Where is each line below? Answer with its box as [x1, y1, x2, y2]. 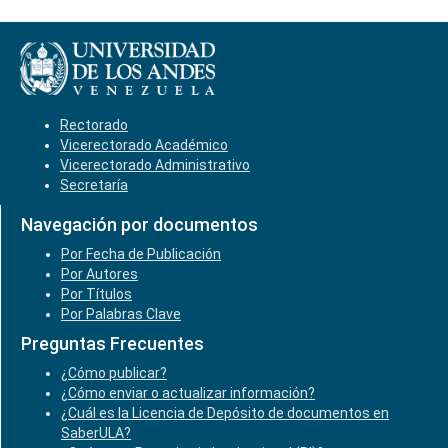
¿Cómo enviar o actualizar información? [61, 385, 315, 401]
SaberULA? [61, 425, 131, 441]
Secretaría [60, 177, 128, 193]
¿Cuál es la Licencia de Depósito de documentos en [61, 405, 389, 421]
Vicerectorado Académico [60, 137, 228, 153]
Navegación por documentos [21, 214, 258, 235]
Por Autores [61, 266, 138, 282]
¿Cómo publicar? [61, 365, 167, 381]
